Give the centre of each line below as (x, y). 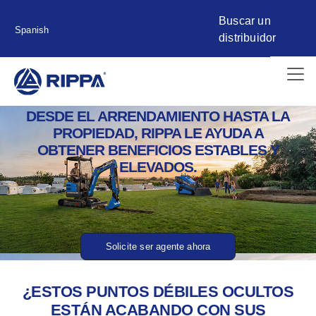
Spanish (32, 30)
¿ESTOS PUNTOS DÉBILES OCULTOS (158, 292)
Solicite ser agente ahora (158, 247)
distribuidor (248, 38)
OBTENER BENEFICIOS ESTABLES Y (158, 150)
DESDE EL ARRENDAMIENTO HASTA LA (158, 116)
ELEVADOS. (158, 167)
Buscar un (245, 21)
